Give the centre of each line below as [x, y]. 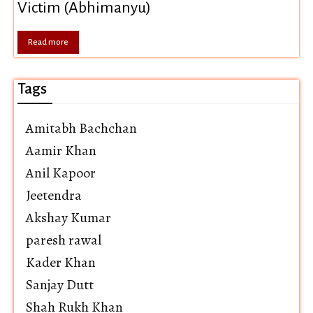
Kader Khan [61, 263]
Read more [48, 43]
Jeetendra [54, 196]
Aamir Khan [61, 151]
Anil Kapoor [61, 173]
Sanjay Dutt [60, 285]
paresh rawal [64, 240]
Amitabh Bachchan [81, 129]
